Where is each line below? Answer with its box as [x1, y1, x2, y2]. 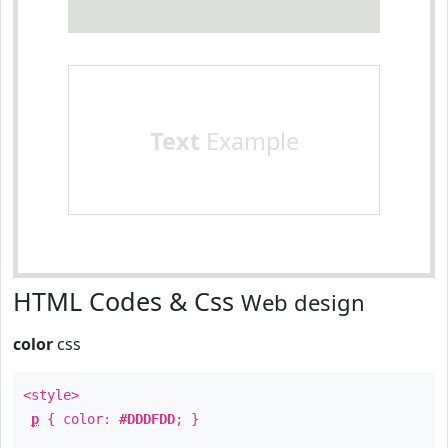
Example [199, 125, 299, 157]
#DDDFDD [119, 411, 175, 427]
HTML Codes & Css [13, 284, 241, 318]
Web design [241, 287, 365, 317]
